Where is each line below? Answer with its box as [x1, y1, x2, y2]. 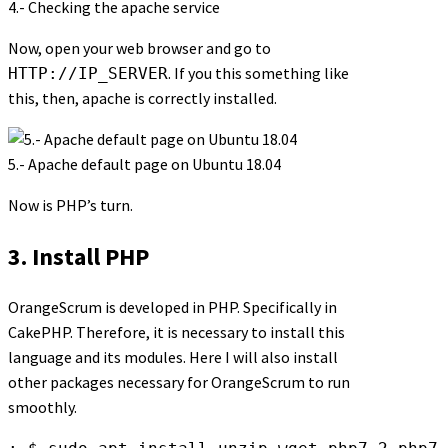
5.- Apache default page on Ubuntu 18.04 [8, 153, 281, 174]
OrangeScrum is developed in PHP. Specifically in [8, 297, 337, 318]
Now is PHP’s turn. [8, 194, 133, 215]
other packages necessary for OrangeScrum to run [8, 372, 350, 393]
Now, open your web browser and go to [8, 37, 271, 58]
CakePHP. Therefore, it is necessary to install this [8, 322, 345, 343]
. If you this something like [168, 62, 349, 83]
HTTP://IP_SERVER [8, 63, 168, 83]
